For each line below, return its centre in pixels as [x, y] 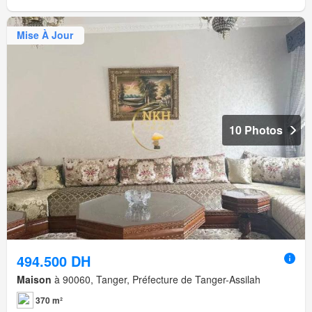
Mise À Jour [45, 35]
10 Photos [256, 130]
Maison [34, 280]
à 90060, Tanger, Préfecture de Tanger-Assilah [156, 280]
